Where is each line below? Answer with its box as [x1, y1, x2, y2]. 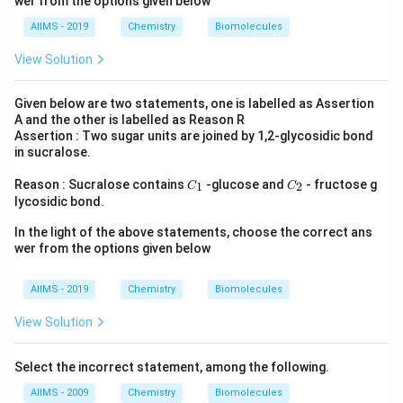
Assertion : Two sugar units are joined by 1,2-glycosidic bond [14, 129, 373, 143]
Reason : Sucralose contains [14, 177, 187, 192]
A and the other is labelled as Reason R [14, 112, 245, 127]
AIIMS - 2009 [31, 387, 88, 399]
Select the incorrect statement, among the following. [14, 360, 329, 374]
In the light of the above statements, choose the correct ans [14, 225, 372, 239]
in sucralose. [14, 145, 94, 159]
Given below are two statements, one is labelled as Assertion [14, 96, 374, 111]
